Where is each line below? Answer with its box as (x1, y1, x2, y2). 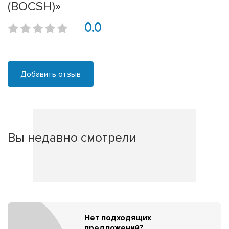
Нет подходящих (84, 212, 151, 223)
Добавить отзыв (20, 69, 81, 80)
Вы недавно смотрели (8, 130, 136, 146)
